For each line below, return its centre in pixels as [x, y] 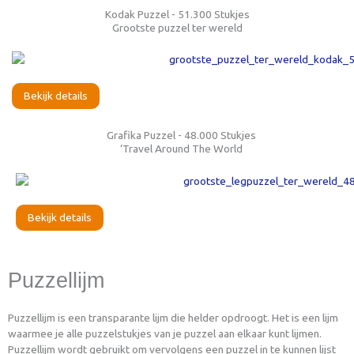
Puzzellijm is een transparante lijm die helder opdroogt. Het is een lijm [173, 317]
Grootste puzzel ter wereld [177, 27]
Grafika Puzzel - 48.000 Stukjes [181, 136]
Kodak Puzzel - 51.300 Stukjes [177, 14]
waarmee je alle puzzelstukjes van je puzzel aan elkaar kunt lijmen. [165, 333]
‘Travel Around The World [181, 149]
